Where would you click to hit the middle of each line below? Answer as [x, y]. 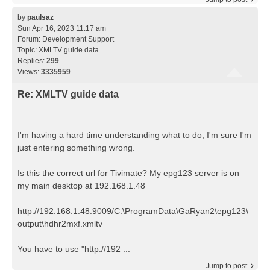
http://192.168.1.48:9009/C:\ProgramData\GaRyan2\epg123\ [133, 211]
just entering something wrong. [76, 147]
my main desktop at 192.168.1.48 [81, 185]
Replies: [32, 61]
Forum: [30, 39]
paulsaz [40, 18]
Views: [29, 72]
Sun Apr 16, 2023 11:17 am [62, 29]
